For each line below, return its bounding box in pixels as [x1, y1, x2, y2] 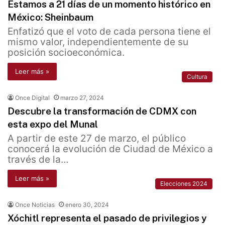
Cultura [187, 73, 207, 81]
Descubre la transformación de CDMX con [8, 105, 196, 117]
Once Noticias [15, 201, 55, 209]
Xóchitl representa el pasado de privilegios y [8, 212, 206, 224]
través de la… [8, 154, 69, 166]
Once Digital [15, 94, 50, 102]
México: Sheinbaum [8, 12, 93, 23]
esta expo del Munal [8, 119, 98, 130]
